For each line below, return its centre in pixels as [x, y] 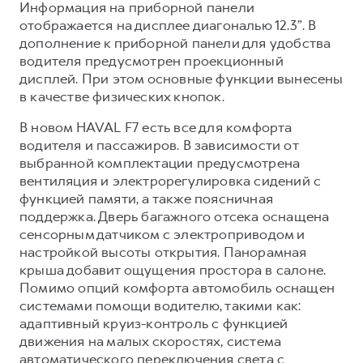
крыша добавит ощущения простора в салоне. [173, 270]
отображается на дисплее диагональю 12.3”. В [168, 25]
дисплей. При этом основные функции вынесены [181, 79]
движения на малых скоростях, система [151, 341]
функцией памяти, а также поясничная [146, 199]
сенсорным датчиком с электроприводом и [162, 234]
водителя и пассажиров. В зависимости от [159, 145]
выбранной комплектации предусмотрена [160, 163]
